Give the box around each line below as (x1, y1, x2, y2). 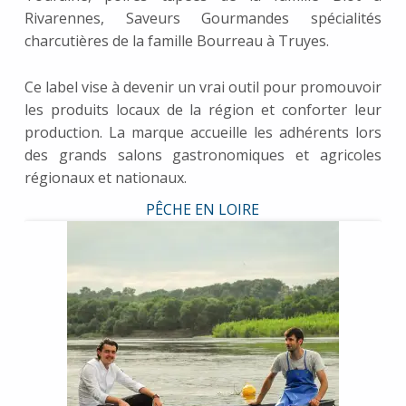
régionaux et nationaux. (24, 168, 187, 188)
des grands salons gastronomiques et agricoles (24, 145, 382, 166)
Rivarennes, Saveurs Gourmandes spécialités (24, 8, 382, 29)
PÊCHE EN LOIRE (146, 199, 260, 220)
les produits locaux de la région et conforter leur (24, 100, 382, 121)
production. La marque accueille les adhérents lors (24, 122, 382, 143)
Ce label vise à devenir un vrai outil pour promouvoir (24, 77, 382, 98)
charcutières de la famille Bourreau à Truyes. (24, 31, 329, 52)
